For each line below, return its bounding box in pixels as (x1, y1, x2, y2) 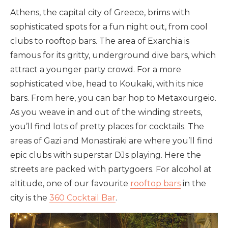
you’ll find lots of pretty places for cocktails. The (10, 122, 204, 132)
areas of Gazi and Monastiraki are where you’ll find (10, 136, 213, 146)
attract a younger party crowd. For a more (10, 65, 181, 75)
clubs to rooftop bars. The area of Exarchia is (10, 36, 189, 46)
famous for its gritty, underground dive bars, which (10, 50, 216, 61)
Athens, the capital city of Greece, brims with (10, 8, 190, 18)
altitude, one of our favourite (10, 179, 130, 189)
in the (181, 179, 206, 189)
